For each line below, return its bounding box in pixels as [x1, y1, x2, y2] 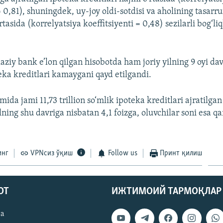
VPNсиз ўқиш [30, 149, 73, 157]
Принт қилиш [160, 149, 203, 157]
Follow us [108, 149, 137, 157]
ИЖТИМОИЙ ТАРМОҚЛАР [111, 187, 222, 197]
